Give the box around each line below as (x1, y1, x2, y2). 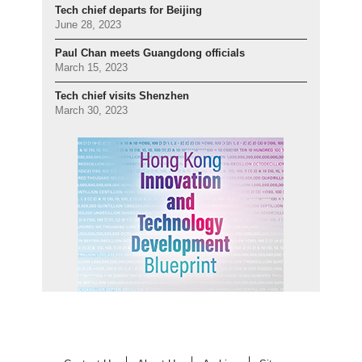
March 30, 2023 (55, 104, 128, 116)
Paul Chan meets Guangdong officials (55, 47, 246, 59)
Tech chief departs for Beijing (55, 4, 203, 16)
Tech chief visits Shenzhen (55, 90, 190, 102)
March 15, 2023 (55, 61, 128, 74)
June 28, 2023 (55, 19, 122, 31)
